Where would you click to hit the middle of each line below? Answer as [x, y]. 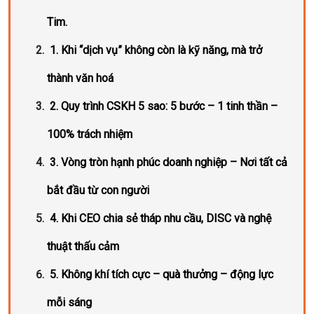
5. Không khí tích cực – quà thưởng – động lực [162, 274]
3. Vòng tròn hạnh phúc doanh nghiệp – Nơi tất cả [169, 162]
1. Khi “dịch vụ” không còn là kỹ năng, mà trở [156, 50]
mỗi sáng [69, 302]
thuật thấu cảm [83, 246]
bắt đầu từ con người [98, 190]
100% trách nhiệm [90, 134]
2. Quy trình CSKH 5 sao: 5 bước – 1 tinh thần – [164, 106]
